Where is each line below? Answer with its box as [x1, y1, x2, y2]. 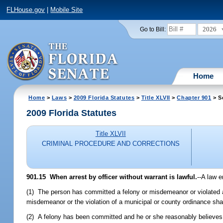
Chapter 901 [177, 94, 212, 101]
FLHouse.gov [6, 6, 45, 14]
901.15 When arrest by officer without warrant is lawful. [26, 173, 198, 181]
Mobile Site [50, 6, 83, 14]
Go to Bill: [139, 26, 166, 32]
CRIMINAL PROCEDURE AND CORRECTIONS [41, 140, 180, 148]
